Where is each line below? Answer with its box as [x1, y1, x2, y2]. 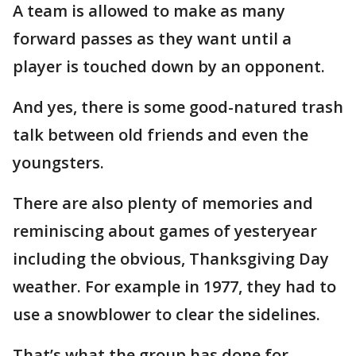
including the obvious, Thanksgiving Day [13, 248, 329, 269]
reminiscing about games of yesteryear [13, 220, 317, 242]
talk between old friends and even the [13, 124, 308, 145]
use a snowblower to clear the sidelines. [13, 304, 320, 325]
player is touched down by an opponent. [13, 56, 325, 77]
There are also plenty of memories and [13, 192, 313, 214]
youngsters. [13, 152, 104, 173]
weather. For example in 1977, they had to [13, 276, 336, 297]
